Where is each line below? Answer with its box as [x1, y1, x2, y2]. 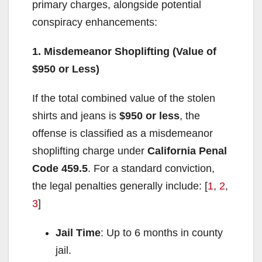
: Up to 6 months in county [101, 226, 223, 239]
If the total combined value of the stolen [32, 92, 215, 104]
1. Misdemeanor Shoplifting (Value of [32, 45, 216, 57]
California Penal [147, 144, 227, 157]
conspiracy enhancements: [32, 16, 157, 28]
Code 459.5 [32, 162, 88, 174]
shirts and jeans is [32, 109, 119, 122]
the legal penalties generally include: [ [32, 180, 208, 192]
